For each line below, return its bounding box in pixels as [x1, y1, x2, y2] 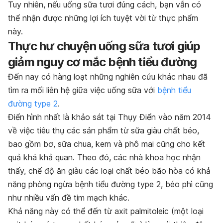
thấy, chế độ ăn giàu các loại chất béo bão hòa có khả [8, 166, 211, 176]
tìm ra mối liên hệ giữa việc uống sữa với [8, 85, 157, 96]
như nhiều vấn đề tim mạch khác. [8, 193, 129, 203]
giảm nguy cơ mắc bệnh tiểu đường [8, 55, 197, 70]
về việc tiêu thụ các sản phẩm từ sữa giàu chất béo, [8, 125, 199, 136]
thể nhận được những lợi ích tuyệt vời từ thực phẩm [8, 13, 198, 23]
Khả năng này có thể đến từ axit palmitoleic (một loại [8, 206, 204, 217]
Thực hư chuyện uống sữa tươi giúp [8, 39, 201, 54]
